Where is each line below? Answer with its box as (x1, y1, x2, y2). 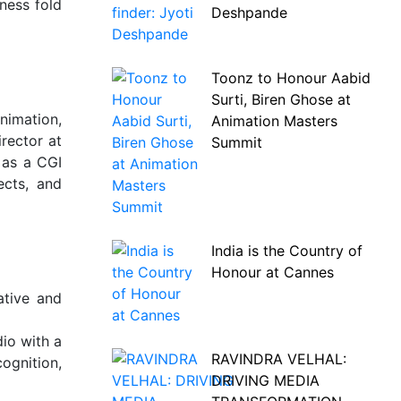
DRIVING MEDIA (210, 371, 320, 389)
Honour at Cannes (210, 263, 334, 281)
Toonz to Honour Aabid (210, 69, 371, 87)
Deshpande (210, 4, 287, 21)
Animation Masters (210, 112, 337, 130)
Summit (210, 133, 262, 151)
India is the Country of (210, 242, 363, 260)
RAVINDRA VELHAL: (210, 350, 346, 368)
